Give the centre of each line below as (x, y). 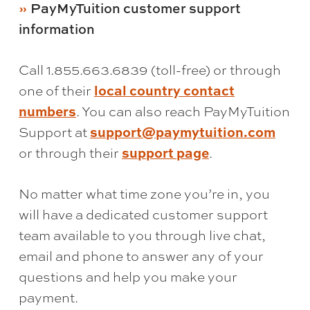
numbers (47, 111)
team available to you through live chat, (142, 236)
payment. (48, 298)
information (56, 29)
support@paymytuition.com (182, 132)
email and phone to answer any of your (141, 256)
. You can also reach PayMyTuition (183, 112)
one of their (56, 91)
